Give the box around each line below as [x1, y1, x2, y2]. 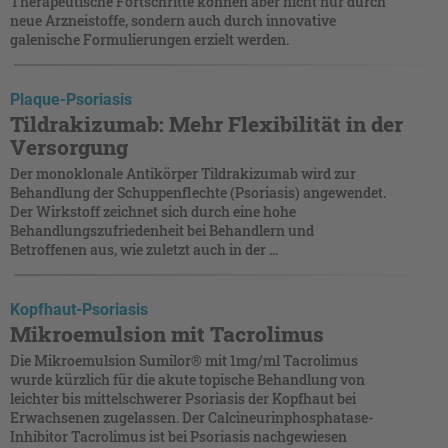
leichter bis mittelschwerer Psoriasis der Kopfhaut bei [10, 388, 356, 408]
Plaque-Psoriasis [10, 89, 132, 109]
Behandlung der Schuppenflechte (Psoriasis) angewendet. [10, 182, 386, 202]
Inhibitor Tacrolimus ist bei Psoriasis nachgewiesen [10, 426, 347, 446]
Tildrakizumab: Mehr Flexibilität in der [10, 109, 403, 138]
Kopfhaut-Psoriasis [10, 299, 148, 319]
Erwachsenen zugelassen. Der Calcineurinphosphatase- [10, 407, 374, 427]
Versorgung [10, 132, 128, 161]
